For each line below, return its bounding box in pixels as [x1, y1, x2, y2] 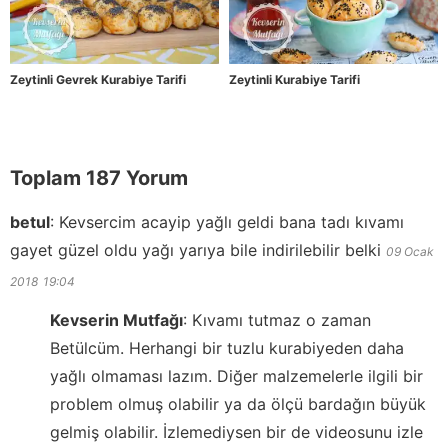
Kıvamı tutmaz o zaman [192, 310, 371, 331]
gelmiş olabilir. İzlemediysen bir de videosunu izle [50, 422, 423, 443]
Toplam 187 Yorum [10, 166, 188, 191]
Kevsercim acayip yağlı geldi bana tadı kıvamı [59, 212, 404, 233]
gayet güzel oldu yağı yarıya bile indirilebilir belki [10, 240, 381, 261]
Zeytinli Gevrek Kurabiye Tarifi [10, 72, 186, 88]
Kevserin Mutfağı [50, 310, 183, 331]
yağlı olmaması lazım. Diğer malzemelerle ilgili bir [50, 366, 423, 387]
